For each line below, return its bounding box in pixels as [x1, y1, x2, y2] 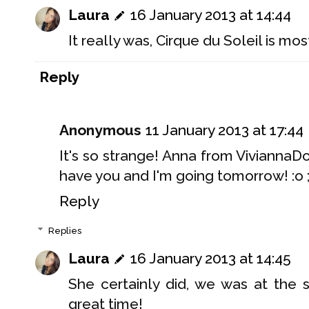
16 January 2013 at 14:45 [130, 250, 291, 268]
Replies [48, 226, 81, 237]
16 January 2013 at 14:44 [130, 6, 291, 24]
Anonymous [59, 121, 141, 139]
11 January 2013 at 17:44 [146, 121, 303, 139]
